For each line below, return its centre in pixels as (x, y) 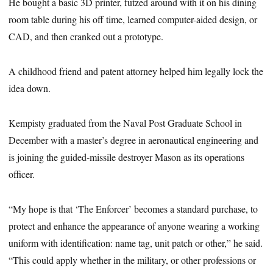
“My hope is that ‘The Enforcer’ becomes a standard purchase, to (133, 208)
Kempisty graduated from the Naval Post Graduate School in (126, 123)
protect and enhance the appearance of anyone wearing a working (134, 225)
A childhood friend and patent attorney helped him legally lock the (136, 71)
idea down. (30, 88)
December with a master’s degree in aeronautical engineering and (134, 140)
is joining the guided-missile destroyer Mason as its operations (127, 157)
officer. (22, 174)
